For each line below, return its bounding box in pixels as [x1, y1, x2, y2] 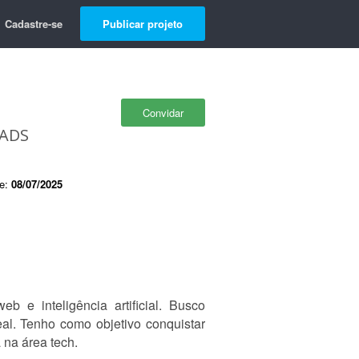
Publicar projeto [103, 16, 183, 31]
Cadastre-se [5, 16, 63, 31]
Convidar [143, 105, 184, 120]
